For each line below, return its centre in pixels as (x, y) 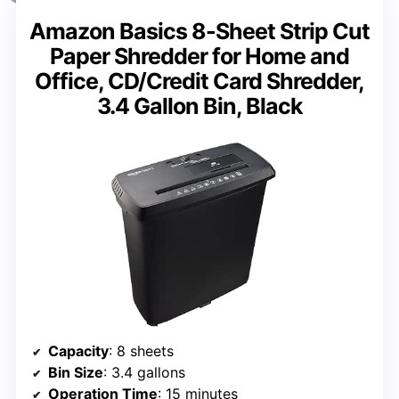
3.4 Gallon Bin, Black (199, 106)
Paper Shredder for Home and (199, 57)
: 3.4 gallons (144, 373)
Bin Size (76, 373)
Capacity (78, 351)
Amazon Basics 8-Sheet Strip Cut (199, 32)
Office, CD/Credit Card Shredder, (199, 81)
